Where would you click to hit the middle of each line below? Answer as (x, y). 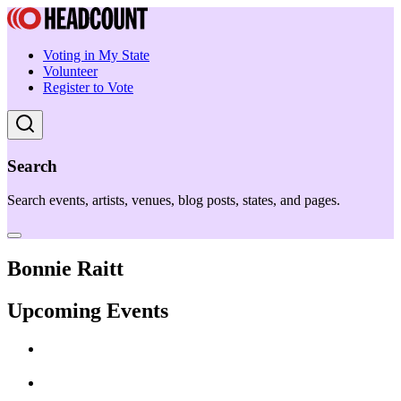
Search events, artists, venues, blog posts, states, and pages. (174, 200)
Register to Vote (88, 87)
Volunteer (70, 71)
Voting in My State (96, 55)
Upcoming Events (88, 311)
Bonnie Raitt (65, 269)
